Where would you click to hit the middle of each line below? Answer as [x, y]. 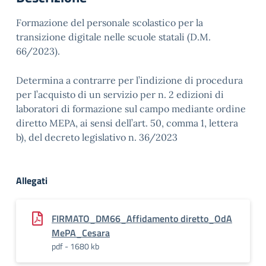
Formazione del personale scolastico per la [110, 23]
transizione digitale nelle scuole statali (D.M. [113, 37]
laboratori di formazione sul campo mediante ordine [131, 109]
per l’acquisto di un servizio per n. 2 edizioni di [120, 94]
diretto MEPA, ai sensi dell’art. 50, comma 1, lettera [127, 123]
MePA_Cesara [81, 233]
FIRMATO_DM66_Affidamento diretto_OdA [142, 218]
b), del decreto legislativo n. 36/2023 [97, 137]
